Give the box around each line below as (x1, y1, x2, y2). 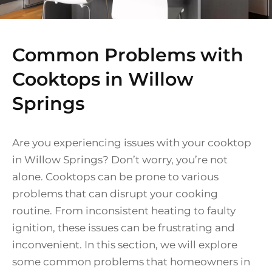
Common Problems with (12, 44, 243, 67)
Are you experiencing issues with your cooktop (12, 137, 251, 149)
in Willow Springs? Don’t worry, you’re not (12, 154, 228, 166)
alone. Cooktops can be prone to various (12, 171, 219, 183)
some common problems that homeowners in (12, 256, 250, 268)
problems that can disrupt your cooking (12, 188, 218, 200)
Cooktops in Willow (12, 68, 194, 91)
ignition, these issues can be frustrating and (12, 222, 235, 234)
